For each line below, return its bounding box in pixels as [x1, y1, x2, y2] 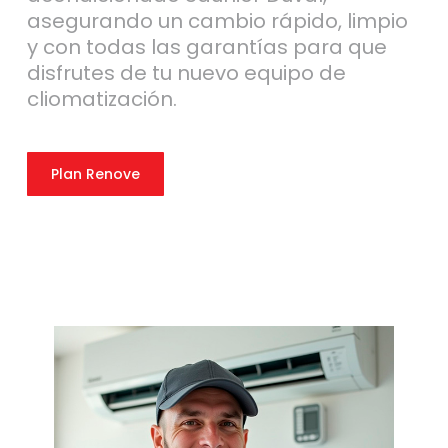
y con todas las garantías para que [26, 32, 387, 61]
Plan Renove [50, 163, 140, 184]
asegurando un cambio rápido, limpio [26, 6, 408, 35]
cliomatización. [26, 84, 177, 113]
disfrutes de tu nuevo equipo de [26, 58, 346, 87]
